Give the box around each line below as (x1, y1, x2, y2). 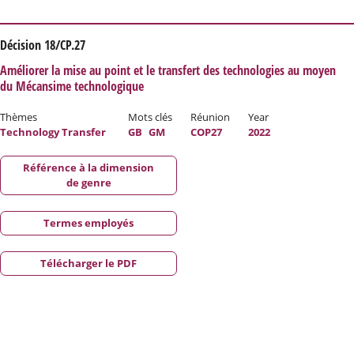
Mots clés (128, 110, 175, 124)
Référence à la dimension (23, 160, 154, 175)
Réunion (190, 110, 232, 124)
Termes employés (43, 216, 134, 230)
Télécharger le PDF (40, 256, 137, 270)
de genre (66, 175, 111, 190)
